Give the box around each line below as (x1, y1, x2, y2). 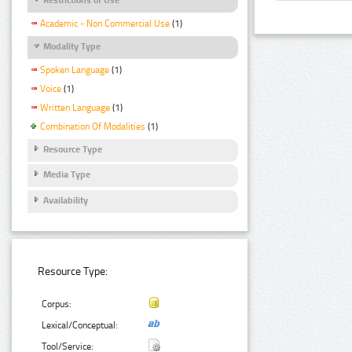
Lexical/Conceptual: (42, 320, 119, 332)
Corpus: (42, 299, 72, 310)
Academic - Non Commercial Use (40, 18, 170, 30)
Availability (43, 194, 88, 206)
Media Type (43, 169, 90, 181)
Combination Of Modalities (40, 120, 145, 132)
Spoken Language (40, 64, 109, 76)
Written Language (40, 102, 110, 114)
